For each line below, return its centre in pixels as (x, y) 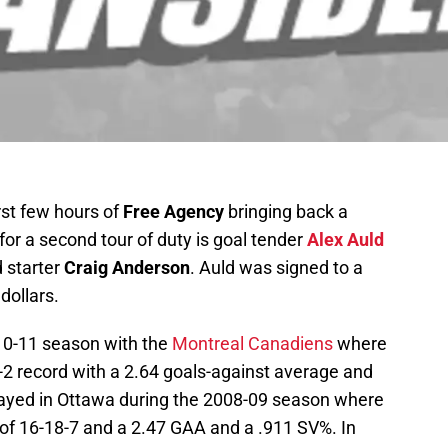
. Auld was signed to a (276, 268)
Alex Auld (345, 240)
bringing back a (286, 212)
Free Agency (173, 212)
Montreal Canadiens (252, 344)
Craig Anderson (127, 268)
